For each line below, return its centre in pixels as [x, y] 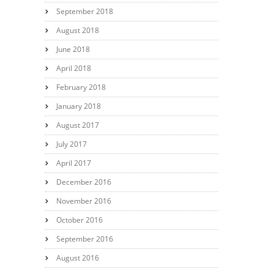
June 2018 [73, 49]
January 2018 [78, 106]
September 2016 [84, 239]
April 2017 [73, 163]
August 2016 [77, 257]
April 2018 [73, 68]
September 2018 [84, 11]
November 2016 [83, 201]
